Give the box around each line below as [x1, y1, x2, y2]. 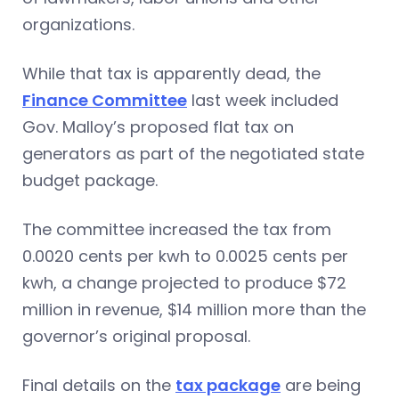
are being [281, 374, 361, 397]
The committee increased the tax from [22, 218, 331, 241]
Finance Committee [22, 89, 187, 112]
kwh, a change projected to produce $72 [22, 272, 346, 295]
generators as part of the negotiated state [22, 142, 364, 166]
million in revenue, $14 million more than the [22, 298, 366, 322]
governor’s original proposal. [22, 325, 250, 348]
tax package [175, 374, 281, 397]
